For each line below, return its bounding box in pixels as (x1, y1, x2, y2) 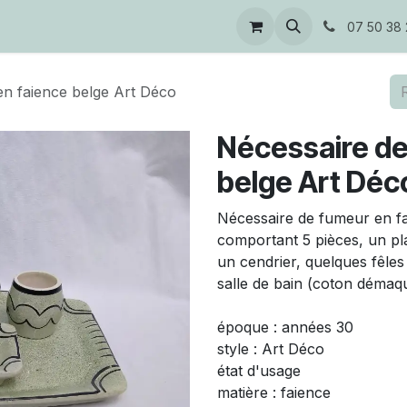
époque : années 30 (217, 318, 353, 336)
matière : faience (217, 383, 331, 402)
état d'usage (217, 362, 301, 380)
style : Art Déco (217, 340, 324, 358)
